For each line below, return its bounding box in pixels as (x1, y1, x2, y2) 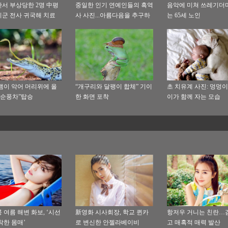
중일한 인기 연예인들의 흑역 (75, 2, 153, 9)
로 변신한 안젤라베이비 (75, 219, 139, 226)
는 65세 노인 (166, 12, 201, 19)
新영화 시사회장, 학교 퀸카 (75, 209, 149, 216)
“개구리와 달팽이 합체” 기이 (75, 83, 152, 91)
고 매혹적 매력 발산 (166, 219, 220, 226)
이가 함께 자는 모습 (166, 93, 220, 101)
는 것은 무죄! (75, 22, 111, 30)
